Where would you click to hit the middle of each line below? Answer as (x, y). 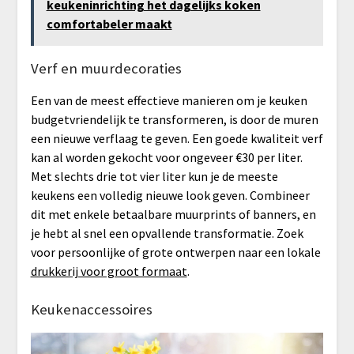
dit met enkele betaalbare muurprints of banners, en (173, 215)
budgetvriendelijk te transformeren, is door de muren (174, 120)
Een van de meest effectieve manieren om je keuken (169, 101)
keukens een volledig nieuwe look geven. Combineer (170, 196)
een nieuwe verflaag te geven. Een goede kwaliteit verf (177, 139)
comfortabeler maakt (109, 24)
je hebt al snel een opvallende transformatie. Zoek (167, 233)
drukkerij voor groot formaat (109, 271)
